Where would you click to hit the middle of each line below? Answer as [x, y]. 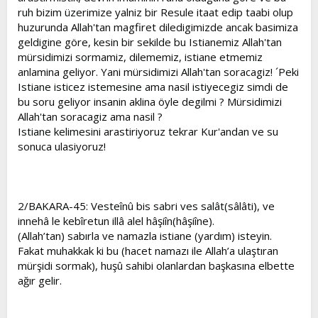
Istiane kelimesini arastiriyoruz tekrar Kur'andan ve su [148, 131]
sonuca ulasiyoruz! [62, 146]
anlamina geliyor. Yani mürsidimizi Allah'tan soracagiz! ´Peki [158, 72]
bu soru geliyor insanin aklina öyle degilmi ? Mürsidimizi [150, 102]
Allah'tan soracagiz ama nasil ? [90, 116]
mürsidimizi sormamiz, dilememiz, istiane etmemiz [140, 57]
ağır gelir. [40, 280]
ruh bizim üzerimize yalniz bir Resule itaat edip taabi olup [155, 12]
